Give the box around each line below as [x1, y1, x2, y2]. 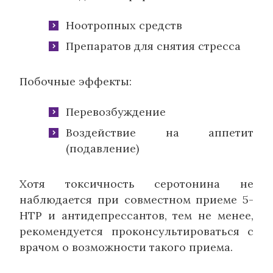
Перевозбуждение [66, 104, 166, 119]
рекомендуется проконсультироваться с [19, 224, 253, 238]
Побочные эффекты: [19, 74, 132, 88]
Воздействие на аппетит [66, 125, 253, 140]
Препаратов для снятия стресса [66, 38, 241, 53]
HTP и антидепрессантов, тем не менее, [19, 208, 253, 222]
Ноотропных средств [66, 18, 182, 32]
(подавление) [66, 141, 139, 155]
